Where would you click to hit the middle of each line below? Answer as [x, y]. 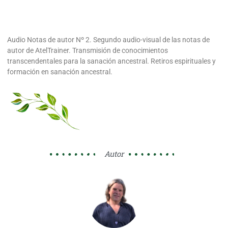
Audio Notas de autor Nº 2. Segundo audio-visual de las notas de [108, 39]
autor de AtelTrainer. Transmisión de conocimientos [88, 50]
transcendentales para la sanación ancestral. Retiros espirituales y [111, 61]
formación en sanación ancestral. [60, 72]
